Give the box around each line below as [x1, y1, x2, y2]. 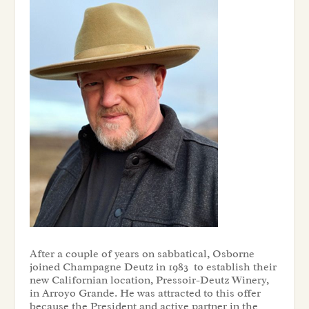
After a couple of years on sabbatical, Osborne [29, 246, 255, 261]
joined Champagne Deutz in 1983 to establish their [29, 259, 277, 274]
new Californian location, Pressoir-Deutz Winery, [29, 272, 269, 287]
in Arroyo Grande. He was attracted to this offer [29, 286, 261, 300]
